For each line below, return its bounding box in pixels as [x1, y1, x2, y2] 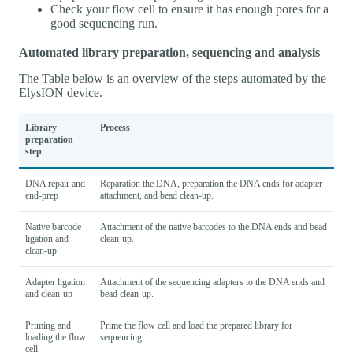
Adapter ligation [25, 276, 85, 288]
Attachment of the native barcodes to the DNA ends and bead [100, 221, 327, 232]
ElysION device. [19, 85, 102, 99]
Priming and [25, 319, 71, 331]
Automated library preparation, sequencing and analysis [19, 45, 320, 59]
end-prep [25, 189, 58, 201]
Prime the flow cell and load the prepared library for [100, 319, 292, 331]
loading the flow [25, 331, 86, 343]
